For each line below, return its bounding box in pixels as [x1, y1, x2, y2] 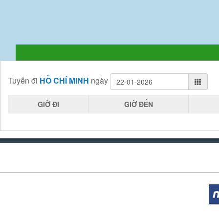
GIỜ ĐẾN [124, 99, 153, 109]
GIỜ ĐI [37, 99, 59, 109]
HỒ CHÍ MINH [40, 75, 89, 87]
